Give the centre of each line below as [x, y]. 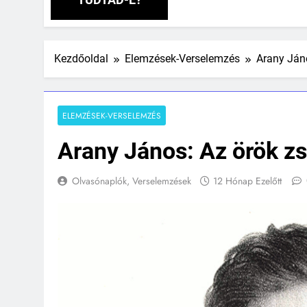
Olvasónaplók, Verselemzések [132, 181]
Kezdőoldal [81, 59]
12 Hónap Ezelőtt [247, 181]
